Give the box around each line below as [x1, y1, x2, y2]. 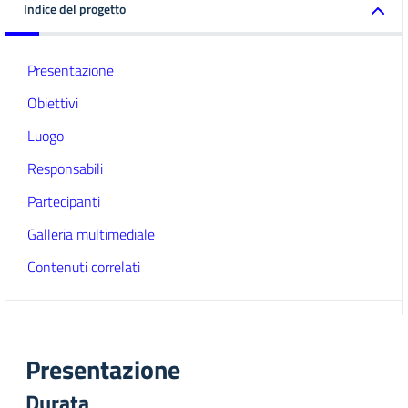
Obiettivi [27, 92, 78, 114]
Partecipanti [27, 190, 100, 212]
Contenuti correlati [27, 256, 140, 278]
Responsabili [27, 158, 103, 179]
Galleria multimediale [27, 223, 155, 245]
